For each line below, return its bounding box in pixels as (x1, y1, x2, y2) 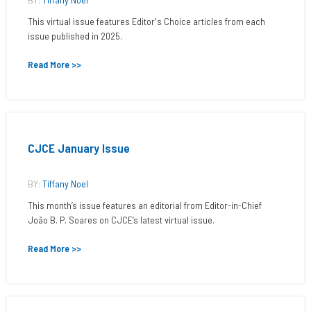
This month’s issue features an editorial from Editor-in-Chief (28, 199, 262, 211)
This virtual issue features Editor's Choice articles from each (28, 15, 265, 27)
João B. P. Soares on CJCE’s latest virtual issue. (28, 214, 215, 226)
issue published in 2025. (28, 30, 122, 42)
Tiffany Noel (42, 178, 88, 190)
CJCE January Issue (28, 140, 130, 155)
